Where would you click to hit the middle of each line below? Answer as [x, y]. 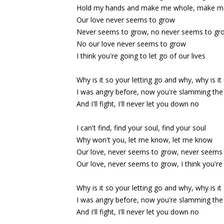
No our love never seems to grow [131, 43]
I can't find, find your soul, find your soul [141, 127]
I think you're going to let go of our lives [141, 55]
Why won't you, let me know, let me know [144, 139]
